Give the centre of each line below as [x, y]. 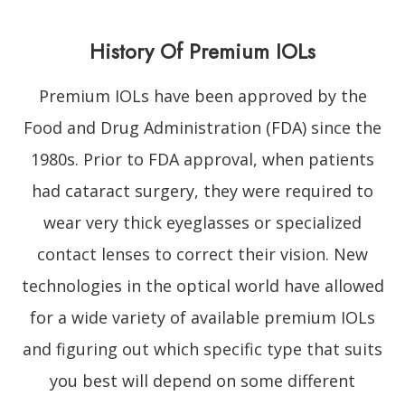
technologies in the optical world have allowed [202, 285]
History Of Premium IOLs [202, 51]
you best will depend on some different [202, 380]
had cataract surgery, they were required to [202, 190]
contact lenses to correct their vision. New [202, 254]
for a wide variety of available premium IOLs [202, 317]
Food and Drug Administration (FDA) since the [202, 127]
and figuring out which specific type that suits [202, 348]
